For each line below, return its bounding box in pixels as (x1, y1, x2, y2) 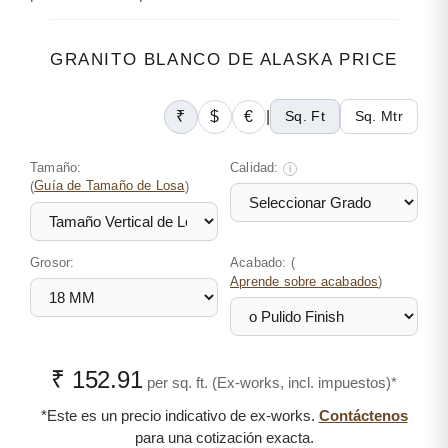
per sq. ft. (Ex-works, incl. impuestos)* (146, 374, 397, 391)
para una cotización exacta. (134, 429, 314, 446)
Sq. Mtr (354, 108, 403, 124)
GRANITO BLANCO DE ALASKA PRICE (50, 50, 398, 69)
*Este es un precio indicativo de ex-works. (40, 407, 319, 424)
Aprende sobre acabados (230, 275, 379, 289)
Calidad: (230, 160, 283, 175)
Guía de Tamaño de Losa (34, 179, 185, 193)
